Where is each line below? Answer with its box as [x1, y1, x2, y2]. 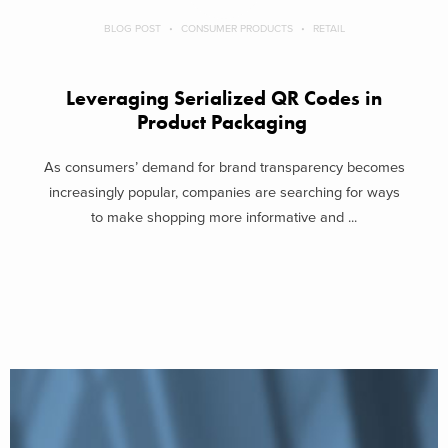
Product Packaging [136, 110, 312, 136]
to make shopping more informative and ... [91, 208, 357, 226]
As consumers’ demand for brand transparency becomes [43, 158, 405, 176]
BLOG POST [103, 22, 161, 36]
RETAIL [312, 22, 345, 36]
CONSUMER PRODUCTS [180, 22, 293, 36]
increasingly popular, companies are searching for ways [48, 183, 400, 201]
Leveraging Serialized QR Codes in [66, 86, 382, 112]
